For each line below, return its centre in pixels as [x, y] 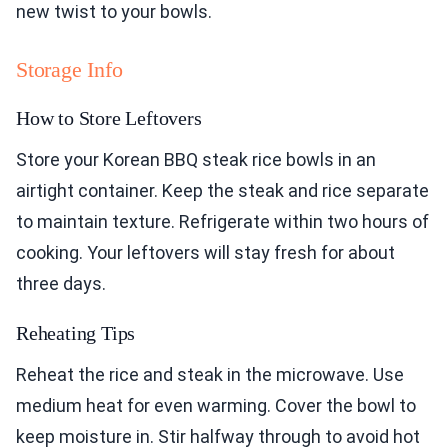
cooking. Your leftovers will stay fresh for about [205, 253]
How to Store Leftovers [109, 118]
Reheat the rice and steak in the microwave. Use [210, 375]
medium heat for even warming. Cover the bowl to [216, 406]
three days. [61, 284]
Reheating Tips [76, 333]
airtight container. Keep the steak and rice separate [222, 191]
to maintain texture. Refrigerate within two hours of [222, 222]
